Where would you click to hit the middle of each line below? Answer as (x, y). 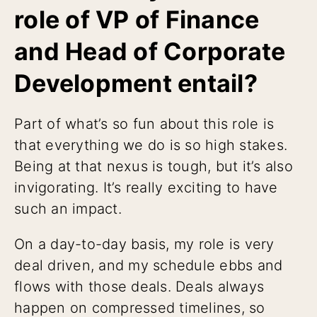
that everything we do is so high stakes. (151, 145)
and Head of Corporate (150, 51)
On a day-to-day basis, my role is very (144, 244)
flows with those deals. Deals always (139, 286)
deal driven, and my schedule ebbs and (149, 265)
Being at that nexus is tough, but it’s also (154, 166)
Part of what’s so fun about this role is (144, 123)
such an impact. (68, 208)
